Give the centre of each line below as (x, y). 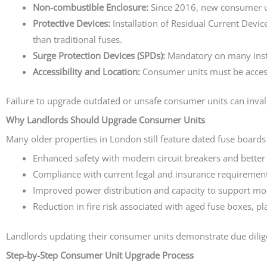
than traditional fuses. (77, 39)
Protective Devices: (72, 23)
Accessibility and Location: (86, 71)
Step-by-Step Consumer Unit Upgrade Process (100, 255)
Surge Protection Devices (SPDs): (99, 55)
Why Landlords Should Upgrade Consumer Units (105, 120)
